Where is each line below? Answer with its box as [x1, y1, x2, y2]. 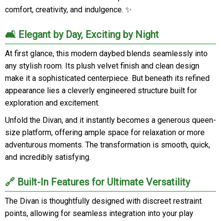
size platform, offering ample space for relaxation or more [5, 128, 205, 137]
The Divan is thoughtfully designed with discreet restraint [5, 196, 202, 206]
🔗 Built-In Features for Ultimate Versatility [5, 176, 190, 188]
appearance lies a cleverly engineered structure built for [5, 86, 197, 95]
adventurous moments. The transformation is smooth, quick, [5, 140, 210, 149]
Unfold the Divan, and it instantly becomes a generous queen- [5, 115, 216, 125]
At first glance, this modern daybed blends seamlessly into [5, 49, 208, 58]
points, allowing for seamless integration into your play [5, 209, 193, 218]
